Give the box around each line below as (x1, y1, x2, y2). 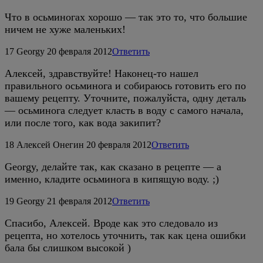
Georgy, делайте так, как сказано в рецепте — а (5, 160, 221, 173)
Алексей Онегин (16, 139, 84, 150)
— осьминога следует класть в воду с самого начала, (5, 104, 244, 116)
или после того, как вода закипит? (5, 116, 161, 129)
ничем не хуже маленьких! (5, 23, 126, 35)
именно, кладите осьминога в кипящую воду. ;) (5, 173, 219, 185)
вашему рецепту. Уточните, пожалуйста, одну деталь (5, 92, 246, 104)
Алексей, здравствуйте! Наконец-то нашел (5, 67, 198, 79)
